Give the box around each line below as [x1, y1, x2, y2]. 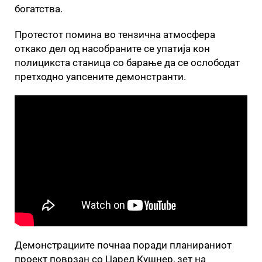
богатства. [15, 3, 63, 15]
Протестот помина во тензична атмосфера [15, 29, 215, 40]
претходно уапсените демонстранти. [15, 71, 186, 82]
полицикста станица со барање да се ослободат [15, 57, 240, 68]
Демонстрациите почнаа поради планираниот [15, 239, 232, 251]
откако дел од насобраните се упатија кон [15, 43, 210, 54]
